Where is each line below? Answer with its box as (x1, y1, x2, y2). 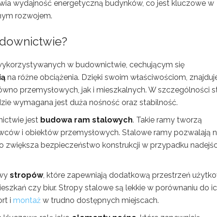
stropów (10, 170, 43, 180)
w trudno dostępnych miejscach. (41, 195, 159, 205)
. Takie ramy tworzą (133, 115, 202, 124)
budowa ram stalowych (40, 115, 133, 124)
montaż (13, 195, 41, 205)
